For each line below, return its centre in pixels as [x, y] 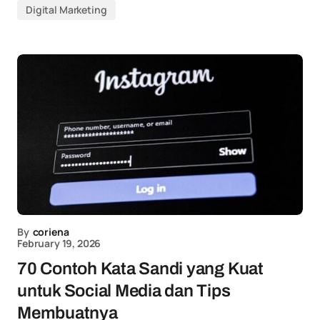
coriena [51, 232]
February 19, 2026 [59, 243]
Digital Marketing [66, 10]
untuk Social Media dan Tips [124, 291]
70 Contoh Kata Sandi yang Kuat [140, 269]
